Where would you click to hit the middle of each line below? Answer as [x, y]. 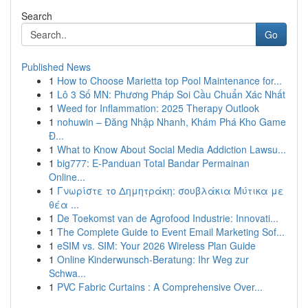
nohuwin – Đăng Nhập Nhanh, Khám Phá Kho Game [172, 122]
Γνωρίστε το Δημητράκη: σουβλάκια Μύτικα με [170, 190]
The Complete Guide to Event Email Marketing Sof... [171, 232]
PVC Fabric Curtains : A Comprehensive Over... [160, 287]
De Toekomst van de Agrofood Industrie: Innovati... [168, 218]
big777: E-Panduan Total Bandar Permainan [153, 163]
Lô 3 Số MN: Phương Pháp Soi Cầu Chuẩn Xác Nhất [171, 94]
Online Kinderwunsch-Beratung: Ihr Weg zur [153, 259]
